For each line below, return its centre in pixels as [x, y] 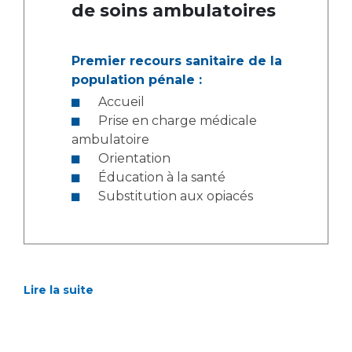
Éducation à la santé [162, 178]
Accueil [121, 102]
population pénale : [137, 80]
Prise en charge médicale [178, 121]
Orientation [134, 159]
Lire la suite [59, 290]
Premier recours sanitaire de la [177, 61]
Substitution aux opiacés [176, 196]
